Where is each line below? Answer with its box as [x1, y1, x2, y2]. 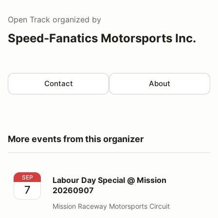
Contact [44, 78, 73, 88]
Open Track [8, 14, 50, 24]
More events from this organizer [8, 133, 144, 144]
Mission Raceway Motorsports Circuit [53, 201, 170, 210]
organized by [50, 14, 101, 24]
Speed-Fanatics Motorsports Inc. [8, 31, 196, 45]
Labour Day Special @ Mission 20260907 [13, 172, 166, 182]
